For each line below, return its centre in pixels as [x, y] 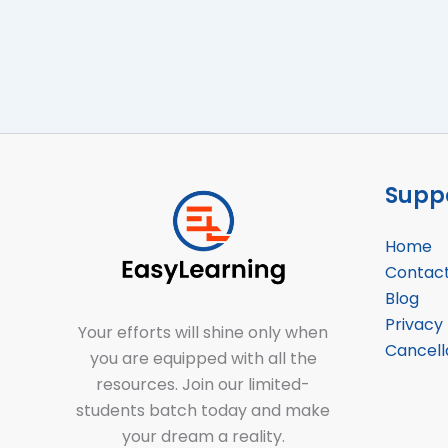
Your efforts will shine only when [203, 332]
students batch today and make [203, 410]
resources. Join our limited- [203, 384]
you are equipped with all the [203, 358]
